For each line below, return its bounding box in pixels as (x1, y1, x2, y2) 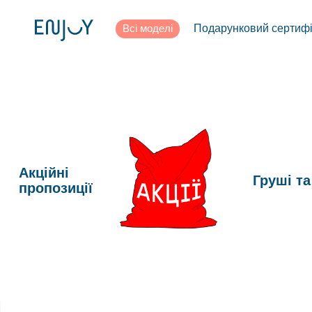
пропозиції (18, 180, 93, 196)
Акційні (18, 164, 69, 180)
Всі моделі (122, 22, 173, 34)
